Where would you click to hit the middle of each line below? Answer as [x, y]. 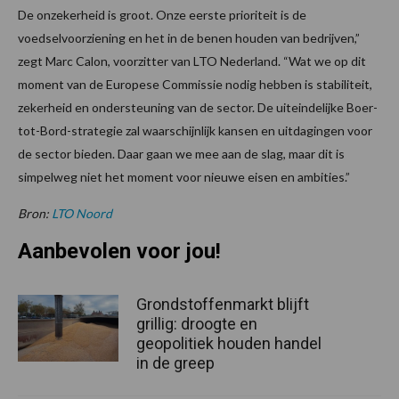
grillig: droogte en [197, 323]
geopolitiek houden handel [229, 343]
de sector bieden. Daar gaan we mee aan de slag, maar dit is [181, 153]
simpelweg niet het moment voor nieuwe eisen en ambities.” [184, 176]
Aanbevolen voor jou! [119, 251]
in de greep [175, 362]
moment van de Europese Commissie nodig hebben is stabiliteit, [195, 84]
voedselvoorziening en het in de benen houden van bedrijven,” [189, 37]
